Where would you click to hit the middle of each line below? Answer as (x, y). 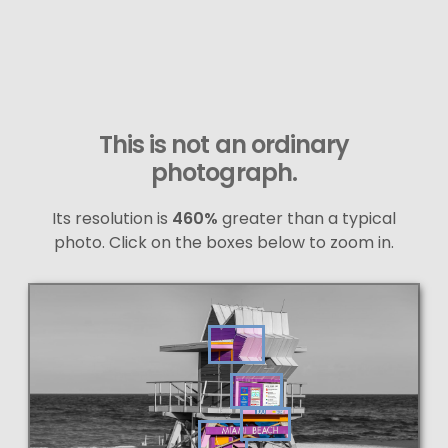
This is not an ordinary (224, 145)
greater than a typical (307, 219)
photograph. (224, 173)
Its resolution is (112, 219)
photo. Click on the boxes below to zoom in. (224, 243)
